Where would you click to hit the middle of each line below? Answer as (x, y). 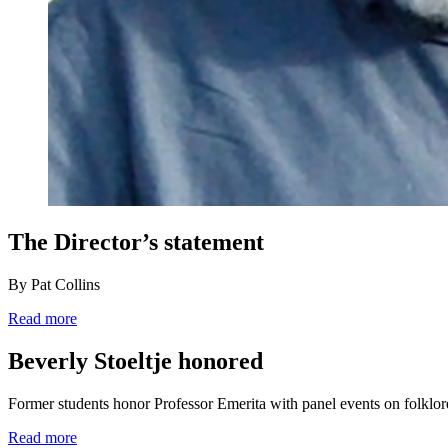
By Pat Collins (54, 285)
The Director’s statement (136, 242)
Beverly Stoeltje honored (135, 361)
